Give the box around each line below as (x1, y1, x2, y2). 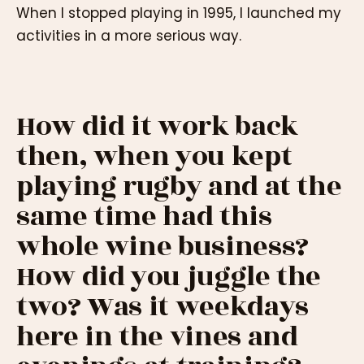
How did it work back (16, 106, 298, 148)
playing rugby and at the (16, 166, 342, 208)
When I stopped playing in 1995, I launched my (16, 2, 341, 23)
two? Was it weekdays (16, 286, 309, 328)
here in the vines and (16, 316, 298, 358)
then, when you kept (16, 136, 292, 178)
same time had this (16, 196, 272, 238)
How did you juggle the (16, 256, 322, 298)
